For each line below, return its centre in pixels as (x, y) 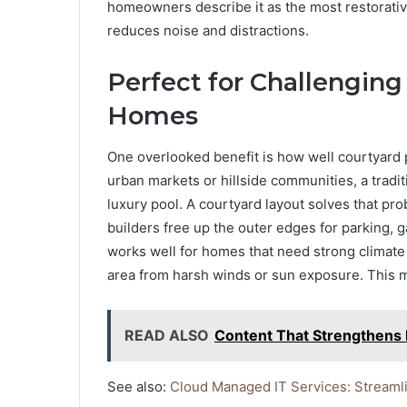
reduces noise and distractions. (208, 31)
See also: (139, 386)
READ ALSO (167, 335)
